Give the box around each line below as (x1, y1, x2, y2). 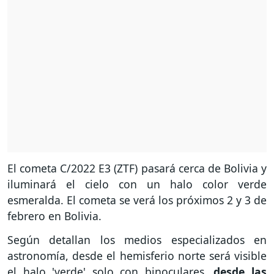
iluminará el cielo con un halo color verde (7, 177, 267, 192)
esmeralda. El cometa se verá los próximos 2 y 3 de (7, 193, 267, 208)
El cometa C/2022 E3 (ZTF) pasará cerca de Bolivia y (7, 161, 267, 176)
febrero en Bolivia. (7, 209, 105, 224)
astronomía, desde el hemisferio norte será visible (7, 248, 267, 264)
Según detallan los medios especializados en (7, 232, 267, 248)
